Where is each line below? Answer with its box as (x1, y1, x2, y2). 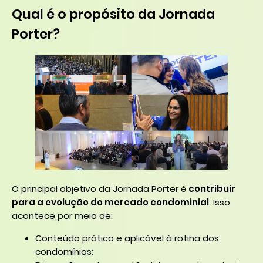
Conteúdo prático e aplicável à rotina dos (35, 232, 219, 245)
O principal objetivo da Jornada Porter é (12, 183, 188, 195)
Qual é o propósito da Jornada (12, 5, 215, 24)
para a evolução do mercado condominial (12, 196, 209, 209)
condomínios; (35, 245, 93, 258)
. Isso (209, 196, 230, 209)
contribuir (188, 183, 235, 195)
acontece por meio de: (12, 210, 113, 222)
